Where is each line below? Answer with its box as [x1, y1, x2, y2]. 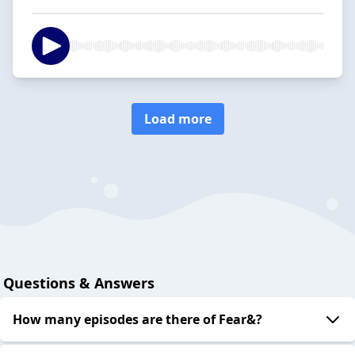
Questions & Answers [3, 273, 155, 293]
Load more [143, 109, 212, 128]
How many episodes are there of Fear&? [13, 311, 262, 329]
